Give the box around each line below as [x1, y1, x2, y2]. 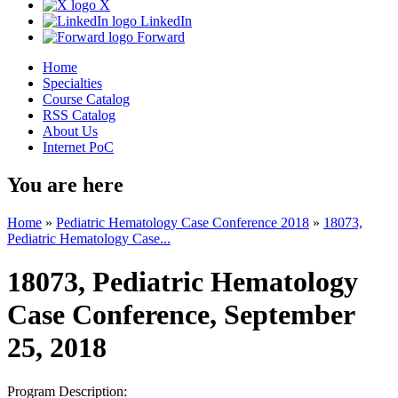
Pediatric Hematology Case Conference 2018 [56, 215, 309, 231]
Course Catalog [43, 92, 130, 107]
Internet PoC [43, 139, 114, 155]
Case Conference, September [7, 298, 354, 331]
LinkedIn [137, 13, 192, 29]
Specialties [43, 76, 102, 92]
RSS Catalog [43, 107, 115, 123]
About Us [43, 123, 98, 139]
